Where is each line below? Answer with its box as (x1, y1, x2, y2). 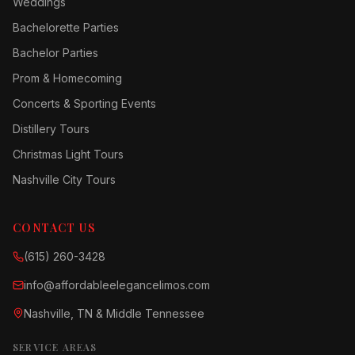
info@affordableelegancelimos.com (24, 278, 210, 292)
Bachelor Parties (13, 46, 98, 59)
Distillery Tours (13, 122, 90, 136)
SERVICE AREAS (13, 341, 97, 353)
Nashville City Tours (13, 173, 116, 186)
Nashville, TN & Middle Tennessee (24, 307, 204, 320)
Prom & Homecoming (13, 71, 122, 85)
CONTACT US (13, 220, 95, 235)
